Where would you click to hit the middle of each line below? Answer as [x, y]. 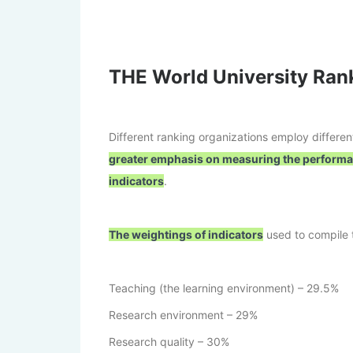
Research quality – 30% [169, 342]
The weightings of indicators [186, 235]
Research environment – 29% [183, 315]
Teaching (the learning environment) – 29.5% [224, 288]
